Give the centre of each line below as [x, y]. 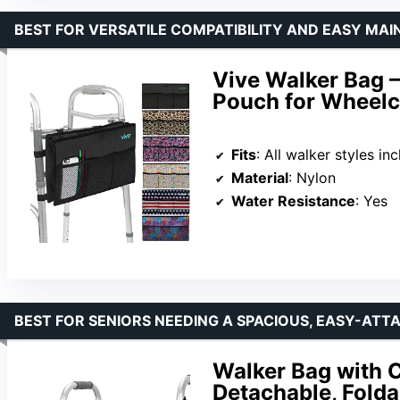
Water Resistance [293, 201]
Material [260, 178]
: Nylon [312, 178]
